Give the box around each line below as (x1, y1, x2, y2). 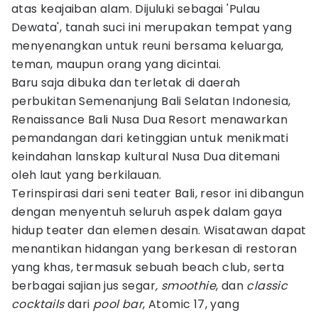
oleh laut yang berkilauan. (11, 167, 162, 183)
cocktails (11, 296, 65, 312)
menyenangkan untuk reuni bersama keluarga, (11, 38, 284, 54)
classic (246, 278, 288, 294)
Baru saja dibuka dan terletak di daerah (11, 75, 241, 91)
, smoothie (155, 278, 216, 294)
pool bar (93, 296, 143, 312)
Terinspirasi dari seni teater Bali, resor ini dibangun (11, 185, 305, 202)
